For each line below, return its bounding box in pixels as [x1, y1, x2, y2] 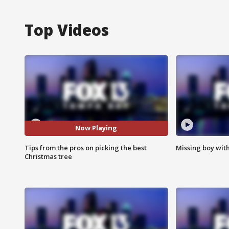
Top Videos [25, 19, 109, 40]
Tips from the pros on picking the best [25, 143, 147, 152]
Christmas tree [25, 151, 72, 161]
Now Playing [75, 123, 118, 133]
